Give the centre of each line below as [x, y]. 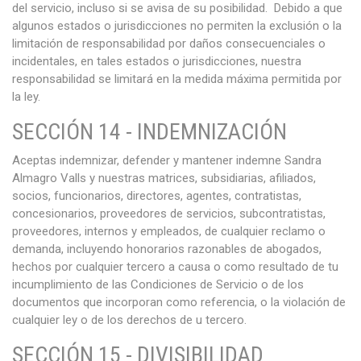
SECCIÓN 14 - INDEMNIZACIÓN [149, 132]
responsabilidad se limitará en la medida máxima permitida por [177, 79]
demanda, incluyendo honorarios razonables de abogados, [167, 249]
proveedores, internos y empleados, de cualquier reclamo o [169, 231]
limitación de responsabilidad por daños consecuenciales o [169, 44]
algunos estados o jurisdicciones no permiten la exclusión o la [177, 26]
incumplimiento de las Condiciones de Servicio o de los [158, 284]
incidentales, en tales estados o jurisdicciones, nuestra [157, 61]
